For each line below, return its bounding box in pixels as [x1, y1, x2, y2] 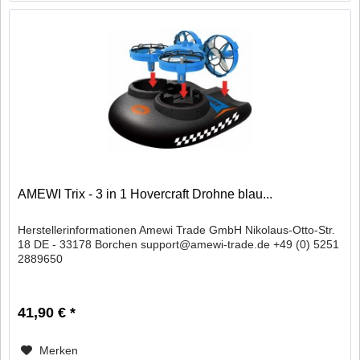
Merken [39, 343, 79, 357]
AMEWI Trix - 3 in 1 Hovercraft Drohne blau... [18, 186, 273, 201]
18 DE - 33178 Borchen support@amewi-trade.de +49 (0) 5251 [18, 237, 340, 251]
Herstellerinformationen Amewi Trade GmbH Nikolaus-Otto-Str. [18, 223, 336, 236]
